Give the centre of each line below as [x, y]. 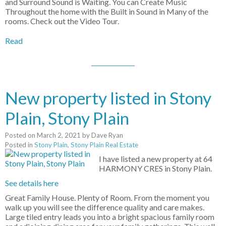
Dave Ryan [107, 135]
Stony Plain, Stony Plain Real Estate [86, 145]
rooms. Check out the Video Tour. [62, 21]
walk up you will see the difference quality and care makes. [105, 207]
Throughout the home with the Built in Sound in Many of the [107, 12]
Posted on [21, 135]
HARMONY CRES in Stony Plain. [156, 168]
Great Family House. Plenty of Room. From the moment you [107, 198]
